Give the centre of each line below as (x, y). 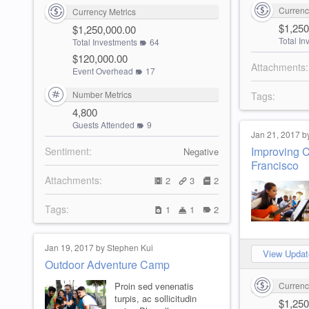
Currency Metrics (104, 11)
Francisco (275, 165)
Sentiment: (68, 151)
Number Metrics (102, 94)
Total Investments (105, 42)
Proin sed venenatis (154, 286)
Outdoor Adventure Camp (107, 265)
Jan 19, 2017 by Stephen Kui (99, 247)
